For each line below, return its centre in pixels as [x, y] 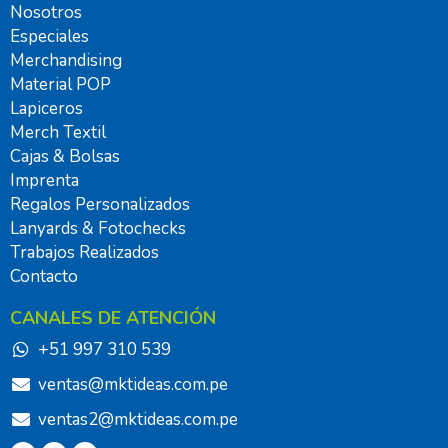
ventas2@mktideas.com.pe [137, 419]
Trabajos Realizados [84, 252]
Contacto [44, 276]
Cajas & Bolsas [65, 156]
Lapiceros [46, 108]
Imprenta [44, 180]
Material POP [60, 84]
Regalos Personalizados [100, 204]
